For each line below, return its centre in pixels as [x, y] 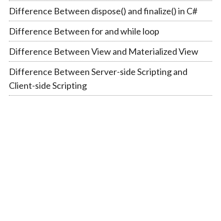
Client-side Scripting [48, 85]
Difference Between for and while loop [84, 31]
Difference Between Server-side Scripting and [98, 71]
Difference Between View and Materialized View [103, 51]
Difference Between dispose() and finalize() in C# [103, 11]
